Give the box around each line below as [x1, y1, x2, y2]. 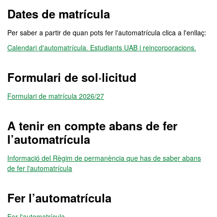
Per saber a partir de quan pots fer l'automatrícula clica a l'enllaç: [7, 28, 206, 37]
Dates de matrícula [7, 5, 110, 22]
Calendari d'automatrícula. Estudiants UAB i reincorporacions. [7, 43, 196, 52]
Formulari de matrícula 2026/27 [7, 91, 104, 101]
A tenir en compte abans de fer [7, 117, 177, 134]
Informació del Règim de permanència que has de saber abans [7, 153, 201, 163]
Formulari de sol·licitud [7, 69, 137, 85]
